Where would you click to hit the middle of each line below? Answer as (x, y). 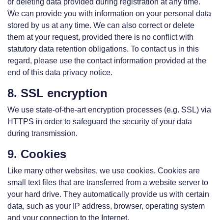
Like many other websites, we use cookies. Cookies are (104, 171)
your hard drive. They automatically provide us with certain (108, 194)
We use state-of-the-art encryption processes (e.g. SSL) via (109, 110)
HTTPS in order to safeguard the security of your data (100, 122)
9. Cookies (37, 154)
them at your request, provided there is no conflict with (100, 37)
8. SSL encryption (57, 93)
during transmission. (42, 133)
